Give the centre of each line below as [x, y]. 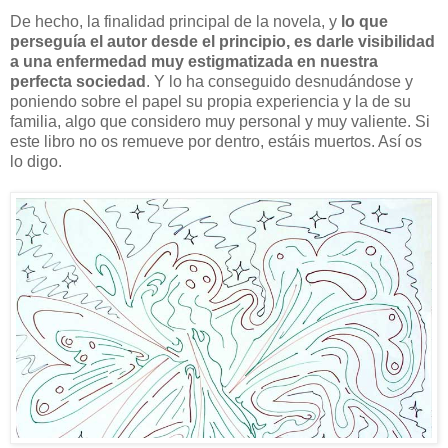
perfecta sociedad [78, 81]
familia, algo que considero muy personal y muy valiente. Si [220, 121]
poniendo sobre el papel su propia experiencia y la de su [210, 101]
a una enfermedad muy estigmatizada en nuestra [194, 61]
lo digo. [36, 161]
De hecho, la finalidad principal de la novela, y [175, 21]
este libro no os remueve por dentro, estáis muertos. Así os [216, 141]
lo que [364, 21]
